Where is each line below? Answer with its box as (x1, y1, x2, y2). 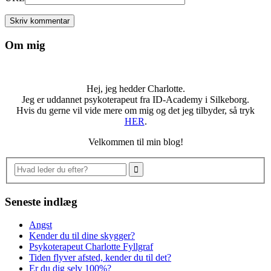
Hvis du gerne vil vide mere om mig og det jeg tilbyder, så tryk (16, 105, 255, 116)
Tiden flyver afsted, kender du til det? (29, 252, 171, 263)
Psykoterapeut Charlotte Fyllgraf (29, 241, 153, 252)
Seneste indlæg (5, 195, 77, 208)
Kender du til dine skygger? (29, 230, 135, 241)
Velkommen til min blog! (88, 137, 183, 148)
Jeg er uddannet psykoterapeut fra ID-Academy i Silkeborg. (22, 94, 249, 105)
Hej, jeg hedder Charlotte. (86, 83, 185, 94)
